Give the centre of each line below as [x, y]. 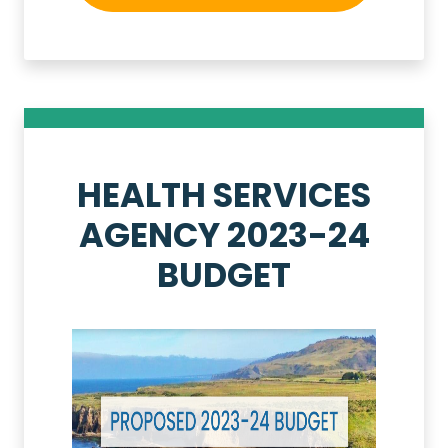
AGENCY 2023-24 [224, 236]
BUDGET [224, 276]
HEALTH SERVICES [224, 196]
